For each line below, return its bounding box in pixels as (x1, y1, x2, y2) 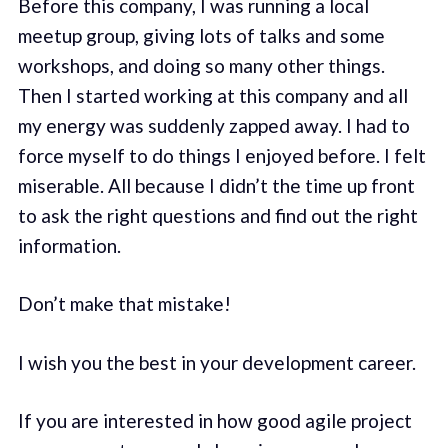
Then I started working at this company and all (17, 83, 408, 107)
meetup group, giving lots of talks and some (17, 23, 385, 47)
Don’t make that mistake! (17, 292, 231, 316)
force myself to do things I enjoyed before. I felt (17, 143, 426, 167)
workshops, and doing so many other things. (17, 53, 385, 77)
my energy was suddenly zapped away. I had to (17, 113, 410, 137)
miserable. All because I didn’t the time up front (17, 173, 415, 197)
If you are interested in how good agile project (17, 409, 412, 433)
